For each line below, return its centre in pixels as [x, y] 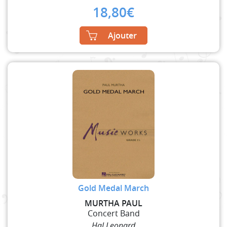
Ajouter [122, 35]
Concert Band [113, 213]
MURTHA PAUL [113, 203]
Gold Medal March [113, 188]
